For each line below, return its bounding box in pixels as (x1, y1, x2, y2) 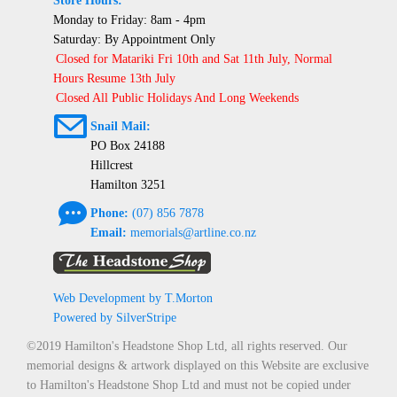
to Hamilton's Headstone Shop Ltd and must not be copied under (27, 378, 351, 393)
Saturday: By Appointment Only (53, 33, 215, 47)
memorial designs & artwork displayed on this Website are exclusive (27, 359, 369, 373)
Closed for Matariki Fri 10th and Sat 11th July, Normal (56, 52, 332, 66)
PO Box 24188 (90, 139, 165, 153)
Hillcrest (90, 159, 133, 173)
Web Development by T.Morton (53, 292, 213, 306)
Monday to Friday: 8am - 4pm (53, 13, 206, 27)
